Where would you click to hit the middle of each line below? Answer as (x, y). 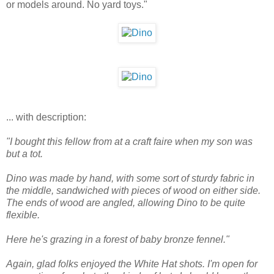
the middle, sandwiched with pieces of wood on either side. (133, 191)
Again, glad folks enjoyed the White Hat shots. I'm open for (132, 264)
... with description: (46, 117)
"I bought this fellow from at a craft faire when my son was (129, 142)
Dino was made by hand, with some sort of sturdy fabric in (130, 179)
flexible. (23, 215)
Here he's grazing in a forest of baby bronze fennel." (118, 240)
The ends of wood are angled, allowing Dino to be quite (126, 203)
